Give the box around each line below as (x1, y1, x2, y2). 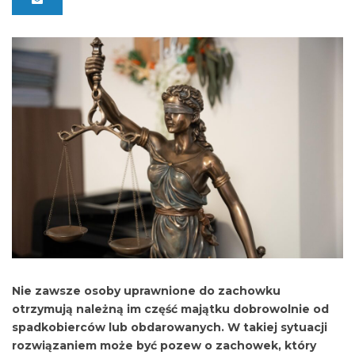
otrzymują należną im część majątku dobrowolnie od (12, 301, 329, 316)
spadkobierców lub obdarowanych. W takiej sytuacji (12, 319, 327, 334)
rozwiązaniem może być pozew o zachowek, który (12, 338, 316, 353)
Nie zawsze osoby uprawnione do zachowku (12, 283, 281, 298)
